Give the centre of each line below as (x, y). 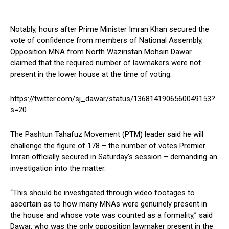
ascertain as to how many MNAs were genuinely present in (109, 204)
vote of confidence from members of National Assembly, (107, 41)
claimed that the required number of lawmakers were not (106, 63)
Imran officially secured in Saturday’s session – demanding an (114, 157)
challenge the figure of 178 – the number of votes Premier (108, 146)
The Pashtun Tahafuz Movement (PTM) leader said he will (107, 135)
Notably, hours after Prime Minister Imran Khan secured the (110, 29)
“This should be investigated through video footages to (102, 193)
